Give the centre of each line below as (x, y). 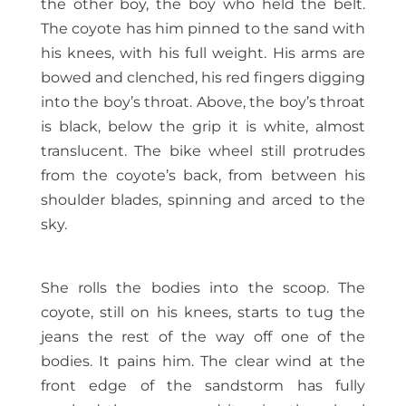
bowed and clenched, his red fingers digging (203, 78)
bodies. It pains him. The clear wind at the (203, 362)
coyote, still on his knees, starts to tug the (203, 313)
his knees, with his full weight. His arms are (203, 53)
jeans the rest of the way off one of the (203, 337)
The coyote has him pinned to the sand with (203, 29)
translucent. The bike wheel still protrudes (203, 151)
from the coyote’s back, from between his (203, 176)
